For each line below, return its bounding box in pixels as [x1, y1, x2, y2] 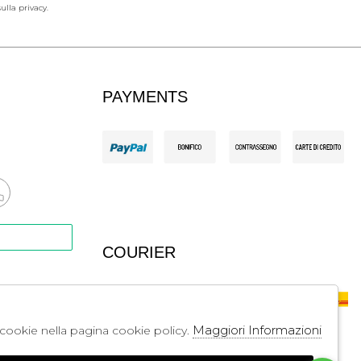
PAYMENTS [102, 88, 188, 106]
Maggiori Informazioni [193, 322, 322, 338]
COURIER [102, 243, 176, 261]
